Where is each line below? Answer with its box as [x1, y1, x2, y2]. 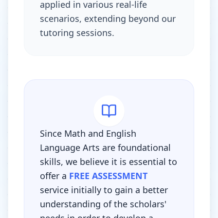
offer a [40, 170, 69, 182]
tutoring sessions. [40, 27, 114, 38]
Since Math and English [40, 127, 136, 139]
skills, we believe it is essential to [40, 156, 177, 167]
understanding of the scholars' [40, 198, 166, 210]
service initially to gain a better [40, 184, 168, 196]
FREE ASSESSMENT [69, 170, 147, 182]
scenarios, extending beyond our [40, 13, 176, 24]
